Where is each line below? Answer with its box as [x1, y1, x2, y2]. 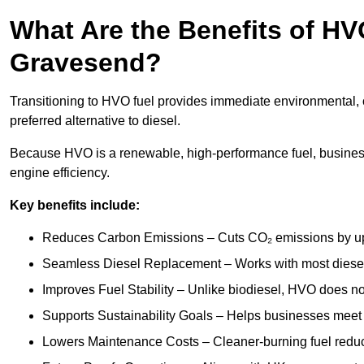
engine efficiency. [10, 166, 110, 180]
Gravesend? [10, 48, 162, 78]
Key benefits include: [10, 198, 140, 213]
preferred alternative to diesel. [10, 114, 184, 128]
